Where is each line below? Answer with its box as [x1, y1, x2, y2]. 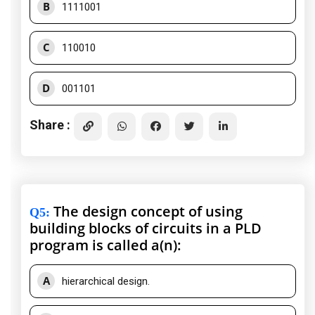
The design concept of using [50, 202, 243, 221]
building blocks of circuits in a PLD [30, 219, 262, 238]
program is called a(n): [30, 236, 181, 255]
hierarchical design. [62, 275, 150, 288]
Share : [30, 117, 70, 132]
